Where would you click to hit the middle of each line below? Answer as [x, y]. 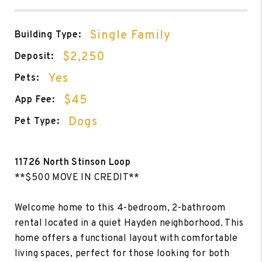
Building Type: [48, 35]
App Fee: [35, 100]
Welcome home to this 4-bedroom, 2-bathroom [120, 208]
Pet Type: [37, 122]
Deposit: [34, 57]
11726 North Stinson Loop [73, 162]
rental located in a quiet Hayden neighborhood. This [129, 223]
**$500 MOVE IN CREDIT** [77, 177]
